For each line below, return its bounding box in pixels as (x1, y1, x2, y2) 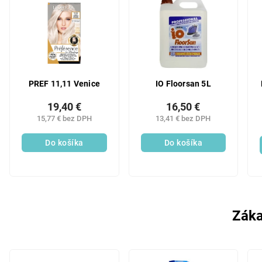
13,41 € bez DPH (156, 114, 211, 123)
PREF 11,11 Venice (28, 78, 100, 89)
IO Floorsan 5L (155, 78, 211, 89)
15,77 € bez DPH (36, 114, 92, 123)
